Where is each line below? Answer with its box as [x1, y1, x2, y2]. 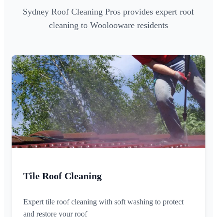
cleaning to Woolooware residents [49, 20, 168, 31]
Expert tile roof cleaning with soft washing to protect [23, 198, 184, 206]
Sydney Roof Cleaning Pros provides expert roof [23, 7, 194, 17]
